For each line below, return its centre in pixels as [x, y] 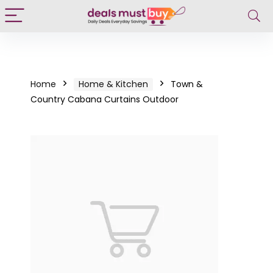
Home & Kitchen [113, 84]
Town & [187, 84]
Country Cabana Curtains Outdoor [105, 99]
